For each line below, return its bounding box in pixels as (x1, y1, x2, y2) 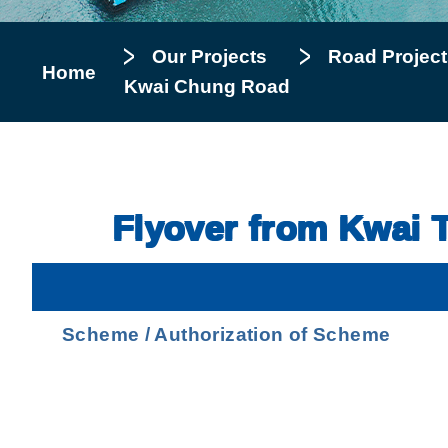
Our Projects (152, 46, 267, 67)
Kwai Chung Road (124, 76, 290, 97)
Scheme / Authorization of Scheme (62, 324, 391, 346)
